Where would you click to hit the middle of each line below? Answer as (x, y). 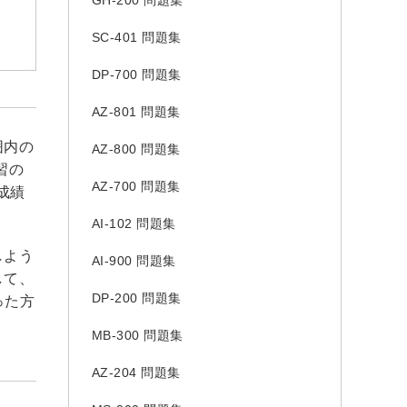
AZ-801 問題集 (136, 112)
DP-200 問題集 (136, 298)
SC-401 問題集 (136, 37)
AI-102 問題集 (134, 223)
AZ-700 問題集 (136, 186)
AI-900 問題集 (134, 261)
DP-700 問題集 (136, 74)
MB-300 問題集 (137, 335)
